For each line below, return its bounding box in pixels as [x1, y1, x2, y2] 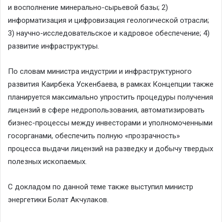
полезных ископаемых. [8, 157, 87, 166]
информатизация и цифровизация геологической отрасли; [8, 15, 209, 25]
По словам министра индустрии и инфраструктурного [8, 66, 192, 76]
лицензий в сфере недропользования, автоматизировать [8, 105, 205, 114]
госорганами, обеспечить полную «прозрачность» [8, 131, 180, 140]
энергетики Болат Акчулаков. [8, 195, 109, 204]
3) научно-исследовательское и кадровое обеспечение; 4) [8, 28, 210, 38]
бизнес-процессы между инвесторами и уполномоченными [8, 118, 213, 127]
